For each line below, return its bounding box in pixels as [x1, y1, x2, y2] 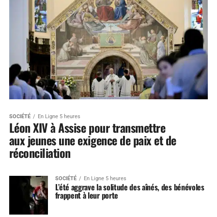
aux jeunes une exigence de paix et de [9, 131, 176, 149]
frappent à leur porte [55, 189, 118, 201]
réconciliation [9, 143, 71, 161]
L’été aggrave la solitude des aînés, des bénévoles [55, 181, 204, 193]
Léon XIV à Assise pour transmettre [9, 118, 166, 136]
